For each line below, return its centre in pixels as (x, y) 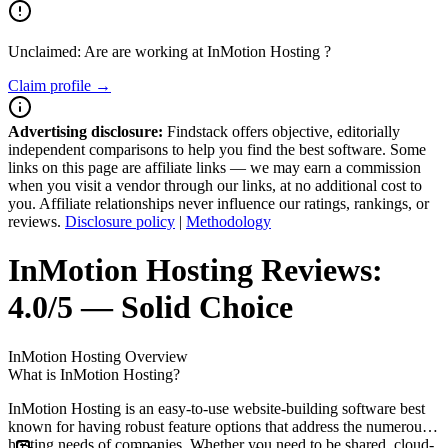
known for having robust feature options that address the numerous (218, 426)
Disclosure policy (120, 221)
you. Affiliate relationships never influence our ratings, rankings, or (218, 203)
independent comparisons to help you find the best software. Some (217, 149)
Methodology (228, 221)
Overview (154, 356)
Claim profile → (59, 85)
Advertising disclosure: (85, 131)
